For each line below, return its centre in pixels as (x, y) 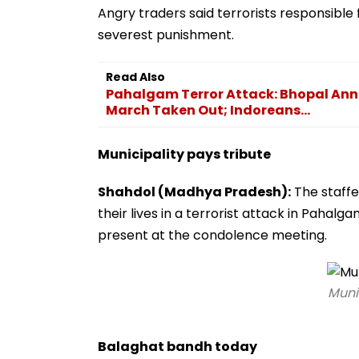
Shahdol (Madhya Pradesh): (194, 192)
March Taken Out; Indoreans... (208, 110)
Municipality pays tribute (184, 154)
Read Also (135, 77)
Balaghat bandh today (177, 346)
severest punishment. (166, 34)
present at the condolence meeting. (212, 235)
